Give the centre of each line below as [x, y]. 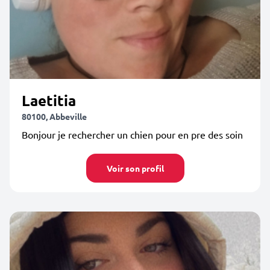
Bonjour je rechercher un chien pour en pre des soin [132, 134]
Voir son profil [135, 168]
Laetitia [49, 100]
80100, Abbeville [54, 116]
